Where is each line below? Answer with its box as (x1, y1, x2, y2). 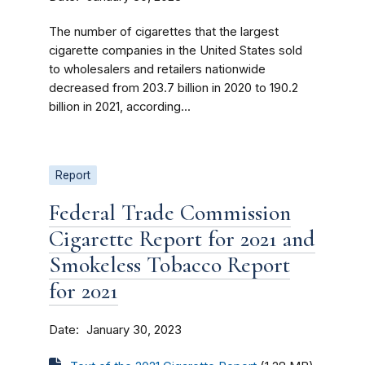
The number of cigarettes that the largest (49, 24, 279, 39)
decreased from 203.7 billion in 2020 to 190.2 (49, 81, 298, 95)
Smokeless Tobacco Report (49, 251, 290, 279)
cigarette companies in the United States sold (49, 43, 302, 58)
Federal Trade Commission (49, 199, 291, 226)
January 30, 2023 (86, 323, 182, 337)
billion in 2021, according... (49, 99, 191, 114)
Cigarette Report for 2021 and (49, 225, 315, 253)
